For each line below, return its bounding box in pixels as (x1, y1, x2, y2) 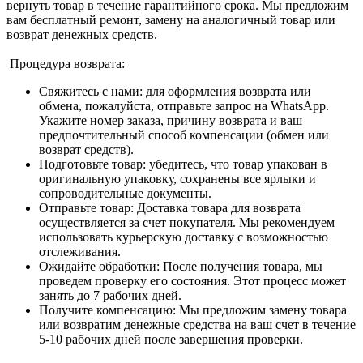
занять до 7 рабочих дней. (39, 288, 181, 302)
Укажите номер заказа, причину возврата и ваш (39, 113, 302, 127)
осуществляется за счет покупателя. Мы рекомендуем (39, 215, 335, 229)
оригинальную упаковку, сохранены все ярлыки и (39, 171, 316, 186)
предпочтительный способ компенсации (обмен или (39, 127, 329, 142)
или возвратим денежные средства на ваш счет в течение (39, 317, 356, 331)
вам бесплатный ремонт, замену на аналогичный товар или (6, 12, 335, 27)
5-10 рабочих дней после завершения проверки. (39, 331, 303, 346)
